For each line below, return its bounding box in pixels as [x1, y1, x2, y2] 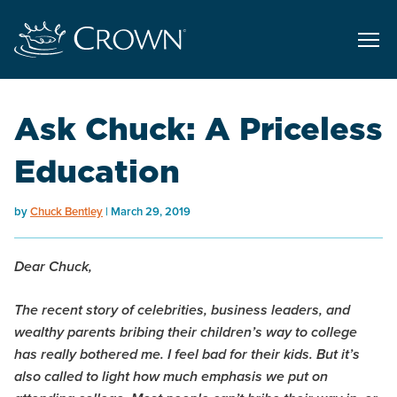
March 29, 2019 [111, 203, 191, 221]
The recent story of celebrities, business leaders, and [14, 302, 350, 320]
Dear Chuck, [14, 259, 92, 276]
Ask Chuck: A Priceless [14, 105, 383, 152]
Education [14, 148, 180, 194]
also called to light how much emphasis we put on [14, 369, 328, 386]
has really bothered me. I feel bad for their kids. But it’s [14, 346, 360, 364]
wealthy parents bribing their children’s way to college [14, 324, 357, 342]
